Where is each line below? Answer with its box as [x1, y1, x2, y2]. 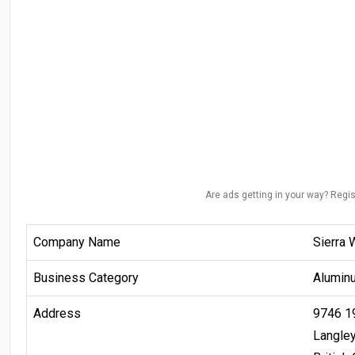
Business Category [33, 269, 139, 285]
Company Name [33, 234, 120, 250]
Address [33, 305, 81, 321]
